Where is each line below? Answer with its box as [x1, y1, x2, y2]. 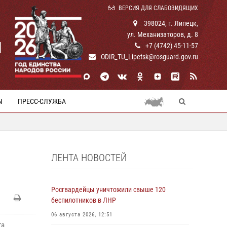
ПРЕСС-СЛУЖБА [18, 97, 66, 105]
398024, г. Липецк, [142, 19, 198, 27]
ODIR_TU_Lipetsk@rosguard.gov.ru [101, 53, 198, 61]
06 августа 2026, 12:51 [51, 211, 112, 218]
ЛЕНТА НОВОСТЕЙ [51, 152, 127, 164]
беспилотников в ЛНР [51, 196, 116, 204]
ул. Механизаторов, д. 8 [127, 30, 198, 39]
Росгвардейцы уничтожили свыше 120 [51, 185, 166, 194]
